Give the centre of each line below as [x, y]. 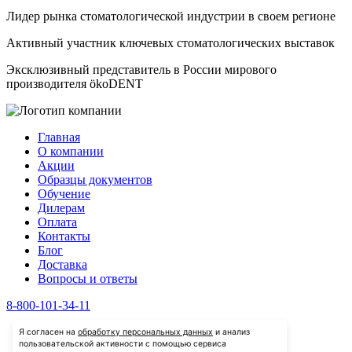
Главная [59, 137]
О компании [71, 152]
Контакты [64, 236]
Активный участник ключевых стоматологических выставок [170, 43]
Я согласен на [48, 332]
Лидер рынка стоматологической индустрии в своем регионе [171, 16]
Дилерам [61, 208]
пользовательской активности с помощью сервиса [123, 344]
